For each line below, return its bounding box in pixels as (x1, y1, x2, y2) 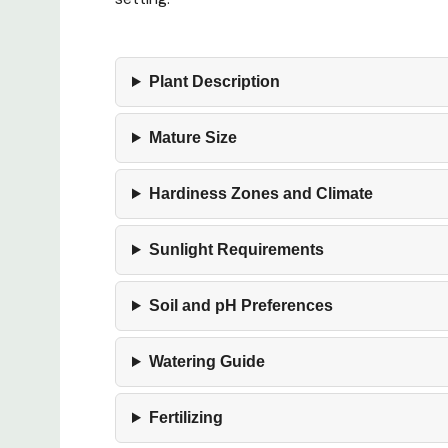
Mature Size (148, 129, 237, 146)
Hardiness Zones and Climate (148, 185, 373, 202)
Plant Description (148, 73, 280, 90)
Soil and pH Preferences (148, 297, 333, 314)
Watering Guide (148, 353, 265, 370)
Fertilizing (148, 409, 223, 426)
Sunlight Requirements (148, 241, 324, 258)
